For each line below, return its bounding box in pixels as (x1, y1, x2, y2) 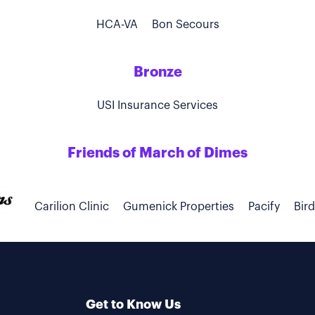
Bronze (133, 65, 182, 79)
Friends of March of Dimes (67, 146, 247, 160)
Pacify (247, 200, 280, 212)
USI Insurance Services (97, 99, 218, 111)
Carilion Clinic (34, 200, 109, 212)
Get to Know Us (86, 297, 181, 311)
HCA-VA (96, 18, 138, 30)
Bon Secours (151, 18, 219, 30)
